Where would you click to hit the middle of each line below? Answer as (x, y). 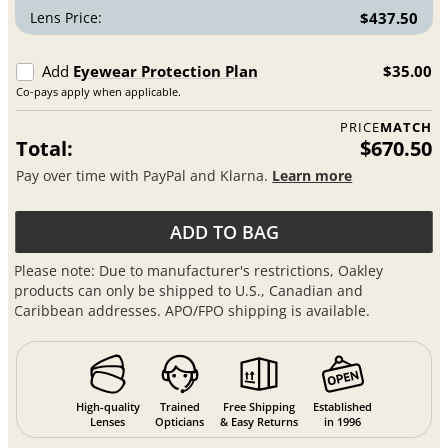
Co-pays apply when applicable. (99, 92)
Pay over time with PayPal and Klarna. (144, 175)
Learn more (312, 175)
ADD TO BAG (224, 232)
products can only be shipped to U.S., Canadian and (189, 290)
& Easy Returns (259, 422)
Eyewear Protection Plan (166, 71)
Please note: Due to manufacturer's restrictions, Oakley (199, 270)
